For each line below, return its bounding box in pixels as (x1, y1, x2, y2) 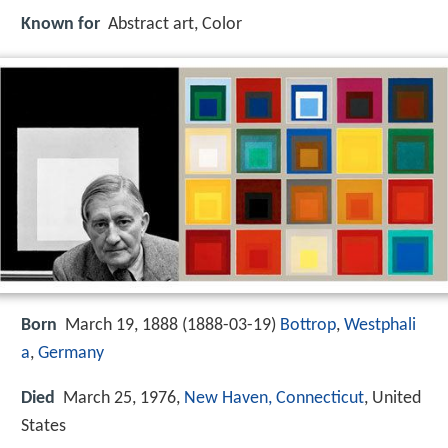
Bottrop (280, 316, 336, 336)
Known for (21, 15, 100, 35)
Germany (38, 344, 104, 364)
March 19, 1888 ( (65, 316, 187, 336)
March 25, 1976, (63, 388, 184, 408)
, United (364, 388, 421, 408)
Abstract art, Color (108, 15, 242, 35)
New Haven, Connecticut (184, 388, 364, 408)
